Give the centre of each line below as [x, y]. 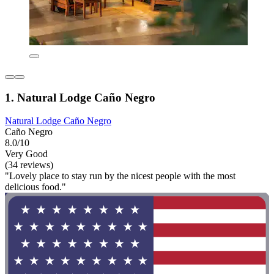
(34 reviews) [29, 165]
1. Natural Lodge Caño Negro [80, 97]
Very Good [26, 154]
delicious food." [35, 187]
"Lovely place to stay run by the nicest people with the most [120, 176]
